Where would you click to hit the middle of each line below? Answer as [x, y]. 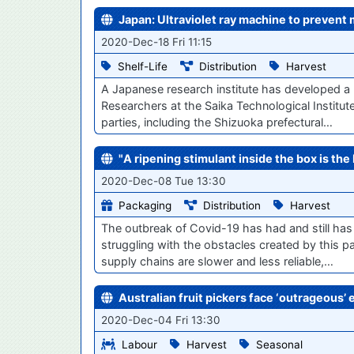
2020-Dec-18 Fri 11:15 [156, 42]
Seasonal [279, 344]
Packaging [145, 206]
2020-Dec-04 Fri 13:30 [161, 320]
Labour [139, 344]
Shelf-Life [143, 67]
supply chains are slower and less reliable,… [217, 262]
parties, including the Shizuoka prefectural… [217, 122]
